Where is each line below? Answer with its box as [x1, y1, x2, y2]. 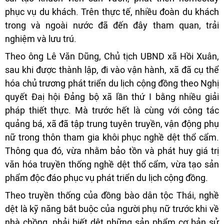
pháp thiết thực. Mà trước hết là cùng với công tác [5, 105, 219, 116]
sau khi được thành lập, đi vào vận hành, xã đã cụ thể [5, 64, 219, 75]
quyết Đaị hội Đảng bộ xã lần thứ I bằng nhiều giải [5, 91, 219, 102]
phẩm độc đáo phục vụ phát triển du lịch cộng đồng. [5, 172, 208, 183]
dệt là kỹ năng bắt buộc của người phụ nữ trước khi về [5, 203, 219, 214]
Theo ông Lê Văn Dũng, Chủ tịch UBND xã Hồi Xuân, [5, 51, 219, 62]
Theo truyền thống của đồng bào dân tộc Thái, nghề [5, 190, 219, 201]
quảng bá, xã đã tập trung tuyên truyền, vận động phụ [5, 118, 219, 129]
